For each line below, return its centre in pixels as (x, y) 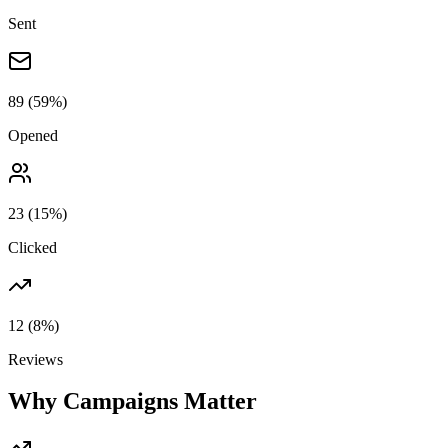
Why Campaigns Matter (132, 401)
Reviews (35, 359)
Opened (33, 135)
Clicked (32, 247)
